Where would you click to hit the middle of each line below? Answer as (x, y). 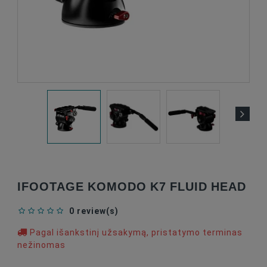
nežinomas (41, 245)
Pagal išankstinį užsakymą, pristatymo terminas (135, 232)
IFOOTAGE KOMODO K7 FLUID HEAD (132, 186)
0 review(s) (94, 211)
